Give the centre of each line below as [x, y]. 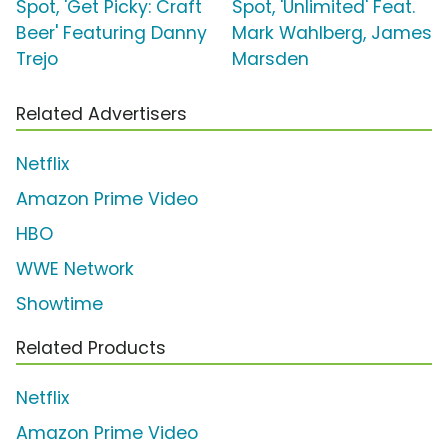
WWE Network [75, 268]
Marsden [270, 58]
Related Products [91, 347]
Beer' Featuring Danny [111, 32]
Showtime [59, 303]
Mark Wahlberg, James [332, 32]
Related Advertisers [101, 113]
